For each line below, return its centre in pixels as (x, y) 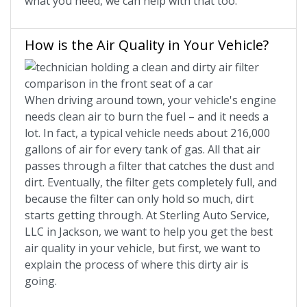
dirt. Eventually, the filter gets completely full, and (151, 183)
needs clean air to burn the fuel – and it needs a (147, 117)
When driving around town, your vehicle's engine (150, 100)
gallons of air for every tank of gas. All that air (143, 150)
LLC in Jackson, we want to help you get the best (149, 232)
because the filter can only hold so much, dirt (139, 199)
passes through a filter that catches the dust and (149, 166)
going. (42, 281)
